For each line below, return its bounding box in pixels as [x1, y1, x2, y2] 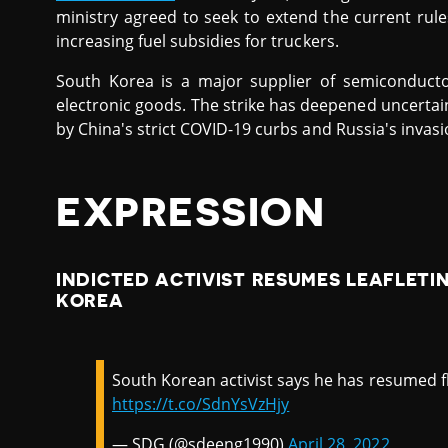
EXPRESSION [56, 193, 326, 234]
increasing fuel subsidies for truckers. [56, 30, 339, 53]
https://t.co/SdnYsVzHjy [112, 393, 290, 416]
